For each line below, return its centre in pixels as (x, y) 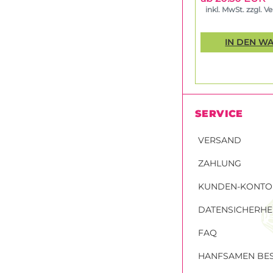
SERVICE (219, 114)
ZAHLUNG (220, 164)
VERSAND (220, 140)
